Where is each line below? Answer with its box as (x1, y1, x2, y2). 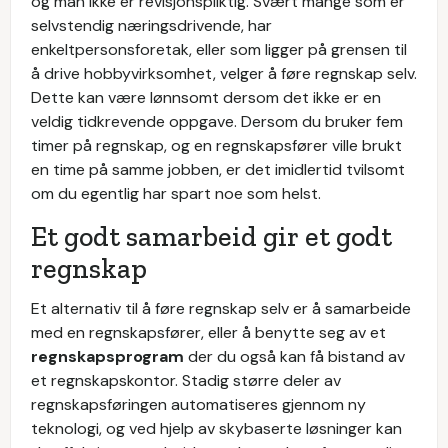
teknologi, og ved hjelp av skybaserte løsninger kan (31, 418, 402, 439)
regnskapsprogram (31, 346, 188, 367)
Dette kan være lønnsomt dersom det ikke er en (31, 87, 381, 108)
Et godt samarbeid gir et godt (31, 220, 392, 253)
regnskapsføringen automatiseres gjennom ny (31, 394, 366, 415)
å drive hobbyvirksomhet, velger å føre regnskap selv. (31, 63, 417, 84)
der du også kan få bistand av (188, 346, 405, 367)
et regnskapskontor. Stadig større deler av (31, 370, 341, 391)
